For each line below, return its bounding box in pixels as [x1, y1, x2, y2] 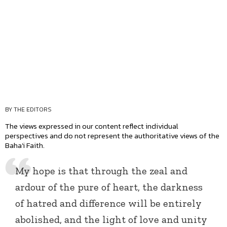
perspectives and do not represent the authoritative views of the [5, 130, 219, 142]
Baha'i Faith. [5, 139, 45, 152]
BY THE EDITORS [5, 105, 52, 115]
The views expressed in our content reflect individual [5, 120, 178, 132]
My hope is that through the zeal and [15, 165, 187, 177]
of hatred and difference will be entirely [15, 197, 202, 210]
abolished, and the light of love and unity [15, 213, 207, 226]
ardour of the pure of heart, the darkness [15, 181, 203, 194]
